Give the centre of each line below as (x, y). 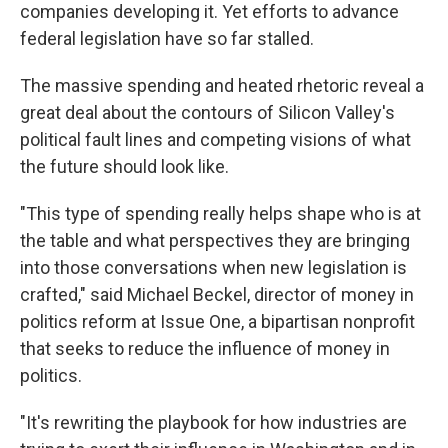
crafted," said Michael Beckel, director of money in (217, 294)
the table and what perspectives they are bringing (215, 240)
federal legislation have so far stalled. (167, 38)
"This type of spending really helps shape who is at (220, 213)
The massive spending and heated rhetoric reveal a (222, 85)
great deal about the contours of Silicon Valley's (207, 112)
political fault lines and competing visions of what (215, 139)
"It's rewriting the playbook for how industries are (213, 422)
